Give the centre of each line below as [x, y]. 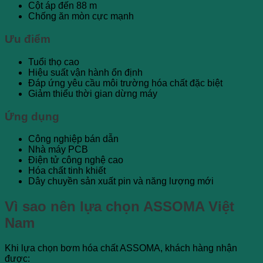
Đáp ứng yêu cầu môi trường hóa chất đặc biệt [125, 83]
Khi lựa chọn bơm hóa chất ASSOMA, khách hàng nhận [121, 248]
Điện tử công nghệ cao [76, 160]
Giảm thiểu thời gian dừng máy [93, 93]
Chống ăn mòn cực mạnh [81, 16]
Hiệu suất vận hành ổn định [85, 72]
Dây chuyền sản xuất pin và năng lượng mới [121, 181]
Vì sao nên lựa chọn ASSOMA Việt [119, 207]
